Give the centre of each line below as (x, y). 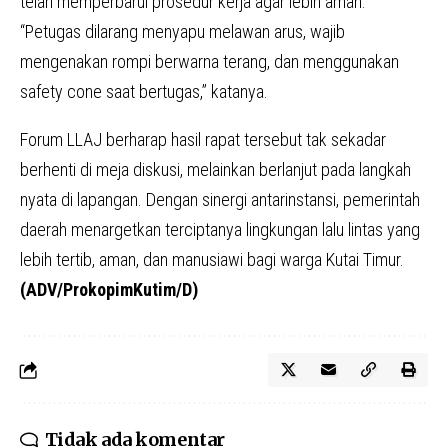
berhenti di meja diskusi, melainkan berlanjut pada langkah (215, 170)
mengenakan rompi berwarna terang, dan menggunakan (209, 62)
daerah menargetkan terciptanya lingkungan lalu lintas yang (220, 230)
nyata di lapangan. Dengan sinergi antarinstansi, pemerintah (220, 200)
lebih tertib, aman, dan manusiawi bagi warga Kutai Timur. (212, 260)
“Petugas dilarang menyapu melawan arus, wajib (182, 32)
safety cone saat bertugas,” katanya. (144, 92)
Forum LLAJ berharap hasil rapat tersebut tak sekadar (203, 140)
